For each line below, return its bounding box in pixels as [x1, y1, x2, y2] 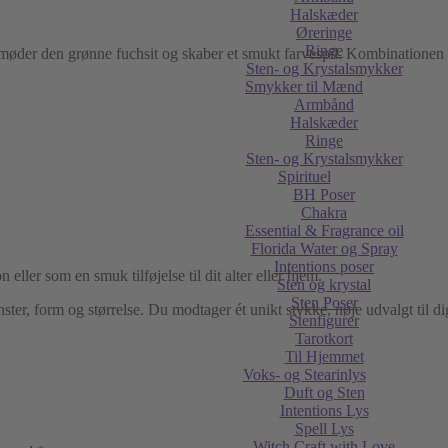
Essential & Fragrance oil [244, 222, 404, 239]
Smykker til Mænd [245, 78, 363, 95]
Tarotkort [295, 330, 353, 347]
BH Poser [293, 186, 355, 203]
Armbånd [294, 96, 354, 113]
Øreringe [296, 24, 352, 41]
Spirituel [277, 168, 331, 185]
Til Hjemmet [284, 348, 364, 365]
